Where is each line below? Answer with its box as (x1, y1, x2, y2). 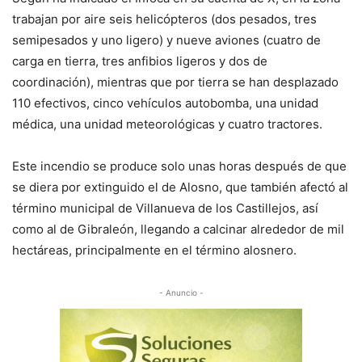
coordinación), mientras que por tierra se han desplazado (12, 74, 339, 90)
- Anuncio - (158, 288, 204, 297)
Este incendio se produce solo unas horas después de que (12, 158, 347, 174)
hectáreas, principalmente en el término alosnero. (12, 242, 297, 258)
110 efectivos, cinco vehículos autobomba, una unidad (12, 95, 318, 111)
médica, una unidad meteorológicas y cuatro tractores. (12, 116, 322, 132)
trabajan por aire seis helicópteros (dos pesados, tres (12, 11, 317, 27)
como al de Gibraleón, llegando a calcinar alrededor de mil (12, 221, 344, 237)
